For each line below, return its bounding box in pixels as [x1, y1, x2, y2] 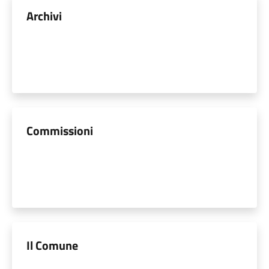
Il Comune [26, 236, 78, 255]
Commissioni [26, 121, 93, 141]
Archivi [26, 7, 62, 26]
